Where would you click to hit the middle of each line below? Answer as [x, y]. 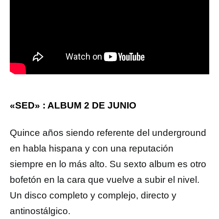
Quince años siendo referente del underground [108, 132]
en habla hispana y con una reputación [92, 148]
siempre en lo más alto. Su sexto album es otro [108, 164]
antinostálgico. [40, 211]
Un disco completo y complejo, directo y [93, 195]
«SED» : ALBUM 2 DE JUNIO [73, 105]
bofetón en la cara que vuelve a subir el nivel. [105, 179]
